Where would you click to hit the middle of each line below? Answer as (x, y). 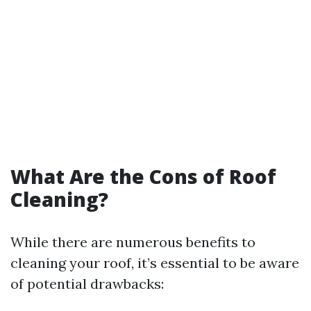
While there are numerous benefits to (133, 242)
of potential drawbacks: (87, 284)
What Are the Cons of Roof (143, 176)
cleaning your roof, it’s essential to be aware (155, 263)
